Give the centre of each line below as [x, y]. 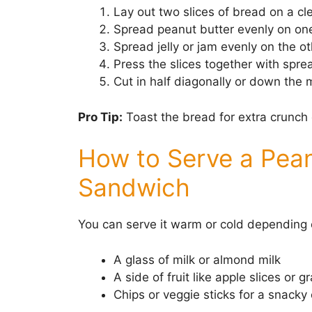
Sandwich [134, 188]
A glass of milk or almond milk [197, 259]
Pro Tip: [100, 117]
